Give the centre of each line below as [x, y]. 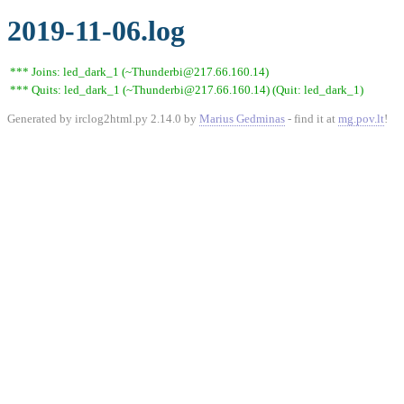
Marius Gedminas [242, 119]
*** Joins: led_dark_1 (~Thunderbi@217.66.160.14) [139, 72]
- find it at [312, 119]
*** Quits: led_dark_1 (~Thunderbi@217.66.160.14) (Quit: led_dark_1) [187, 90]
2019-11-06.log [96, 31]
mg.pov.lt [361, 119]
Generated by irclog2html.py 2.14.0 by [103, 119]
